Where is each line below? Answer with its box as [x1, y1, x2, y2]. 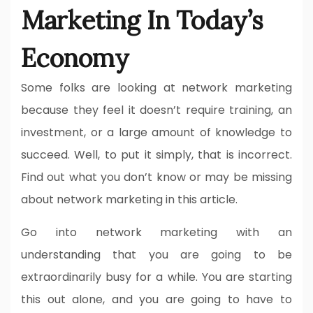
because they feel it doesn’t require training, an [21, 101, 292, 118]
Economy [21, 41, 129, 74]
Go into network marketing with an [21, 224, 292, 240]
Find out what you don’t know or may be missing [21, 168, 292, 185]
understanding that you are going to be [21, 246, 292, 263]
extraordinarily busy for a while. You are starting [21, 268, 292, 285]
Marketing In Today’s [21, 3, 263, 36]
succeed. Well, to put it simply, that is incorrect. [21, 146, 292, 163]
